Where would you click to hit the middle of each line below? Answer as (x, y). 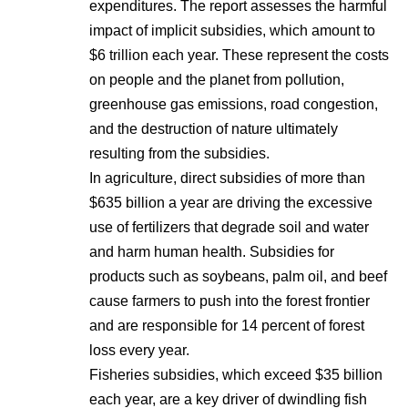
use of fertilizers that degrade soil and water (229, 227)
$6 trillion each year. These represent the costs (239, 55)
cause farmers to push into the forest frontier (229, 301)
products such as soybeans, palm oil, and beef (238, 276)
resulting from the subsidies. (179, 153)
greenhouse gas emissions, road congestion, (234, 104)
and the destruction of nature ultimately (214, 129)
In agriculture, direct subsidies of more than (227, 178)
